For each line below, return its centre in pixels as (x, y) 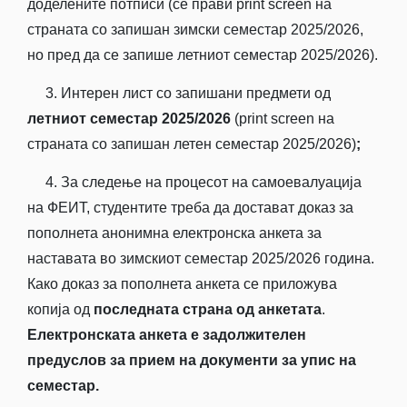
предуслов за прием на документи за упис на (192, 360)
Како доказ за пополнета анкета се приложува (182, 283)
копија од (60, 309)
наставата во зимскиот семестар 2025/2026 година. (201, 258)
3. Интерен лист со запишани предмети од (179, 93)
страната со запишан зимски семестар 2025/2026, (195, 29)
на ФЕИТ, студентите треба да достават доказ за (190, 207)
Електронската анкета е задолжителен (167, 334)
